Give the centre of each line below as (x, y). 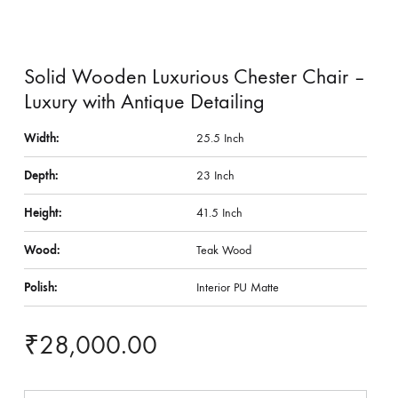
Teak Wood (224, 250)
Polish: (41, 287)
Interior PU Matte (238, 287)
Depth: (41, 175)
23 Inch (215, 175)
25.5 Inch (220, 138)
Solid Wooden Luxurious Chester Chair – (195, 76)
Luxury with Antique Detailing (144, 101)
